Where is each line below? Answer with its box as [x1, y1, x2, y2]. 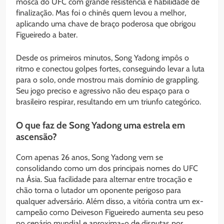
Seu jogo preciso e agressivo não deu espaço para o [16, 86, 189, 96]
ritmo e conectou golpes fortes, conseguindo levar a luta [16, 64, 204, 74]
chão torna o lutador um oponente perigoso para [16, 185, 181, 195]
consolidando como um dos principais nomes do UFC [16, 163, 198, 173]
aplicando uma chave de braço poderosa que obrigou [16, 19, 195, 29]
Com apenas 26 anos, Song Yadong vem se [16, 152, 163, 162]
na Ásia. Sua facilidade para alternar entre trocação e [16, 174, 192, 184]
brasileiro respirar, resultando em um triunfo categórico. [16, 97, 201, 107]
